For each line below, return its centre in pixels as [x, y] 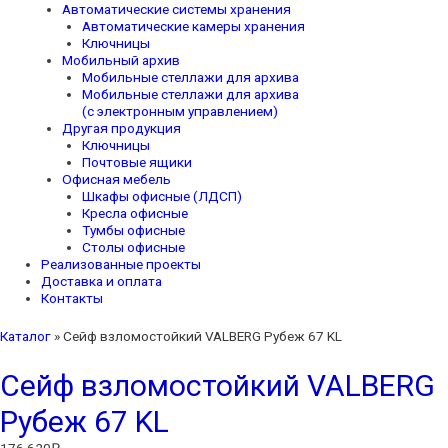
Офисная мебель [116, 179]
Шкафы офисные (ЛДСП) [162, 196]
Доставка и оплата [102, 281]
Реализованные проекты [121, 264]
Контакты [72, 298]
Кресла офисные [135, 213]
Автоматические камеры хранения [194, 26]
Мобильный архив [120, 60]
